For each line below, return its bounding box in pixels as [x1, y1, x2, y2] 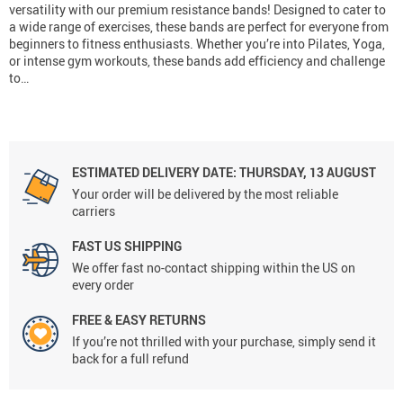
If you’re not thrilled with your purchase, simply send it [72, 333, 376, 351]
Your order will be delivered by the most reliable [72, 185, 338, 203]
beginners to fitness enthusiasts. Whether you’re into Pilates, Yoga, [9, 35, 385, 53]
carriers [72, 202, 115, 220]
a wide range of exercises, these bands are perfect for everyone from [9, 18, 389, 36]
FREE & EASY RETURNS [72, 311, 206, 329]
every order [72, 276, 134, 294]
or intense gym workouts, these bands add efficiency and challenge [9, 52, 385, 70]
